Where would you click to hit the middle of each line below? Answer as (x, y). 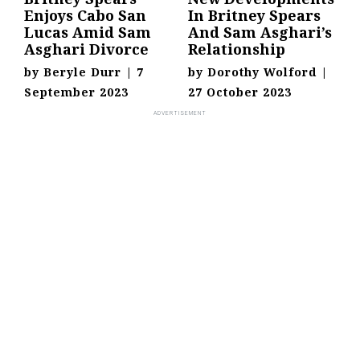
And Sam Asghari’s (260, 32)
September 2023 (76, 92)
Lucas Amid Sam (88, 32)
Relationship (237, 49)
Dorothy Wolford (262, 72)
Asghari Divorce (86, 49)
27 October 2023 (240, 92)
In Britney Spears (254, 15)
